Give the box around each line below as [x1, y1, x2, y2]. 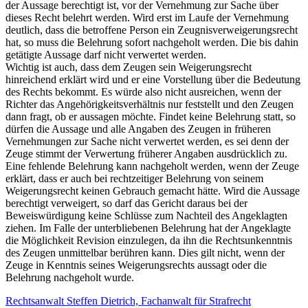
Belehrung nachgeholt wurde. [5, 271, 134, 283]
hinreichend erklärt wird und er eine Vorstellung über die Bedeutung [5, 73, 300, 85]
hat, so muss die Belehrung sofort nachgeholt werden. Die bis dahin [5, 36, 298, 48]
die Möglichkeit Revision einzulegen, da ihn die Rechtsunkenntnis [5, 234, 292, 246]
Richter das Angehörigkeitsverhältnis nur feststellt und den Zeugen [5, 98, 294, 110]
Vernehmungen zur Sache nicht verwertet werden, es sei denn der [5, 135, 289, 147]
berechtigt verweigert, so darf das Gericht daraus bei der [5, 197, 247, 209]
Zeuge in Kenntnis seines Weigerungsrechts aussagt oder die [5, 258, 267, 271]
